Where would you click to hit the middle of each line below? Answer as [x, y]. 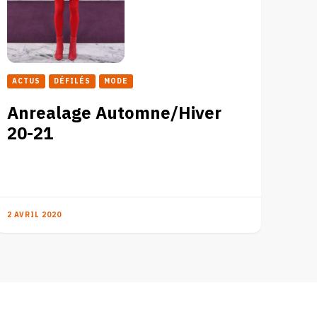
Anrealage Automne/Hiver [114, 113]
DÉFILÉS [72, 81]
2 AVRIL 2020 [34, 215]
